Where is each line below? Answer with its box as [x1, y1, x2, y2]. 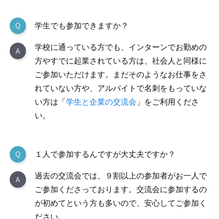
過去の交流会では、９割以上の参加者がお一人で [35, 172, 207, 180]
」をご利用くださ [136, 98, 199, 106]
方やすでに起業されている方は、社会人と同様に [35, 57, 207, 65]
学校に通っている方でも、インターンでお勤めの [35, 43, 207, 51]
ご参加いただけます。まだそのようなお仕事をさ [35, 70, 207, 79]
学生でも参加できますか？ [35, 22, 129, 30]
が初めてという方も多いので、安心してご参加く [35, 199, 207, 207]
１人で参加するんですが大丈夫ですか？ [35, 150, 175, 158]
